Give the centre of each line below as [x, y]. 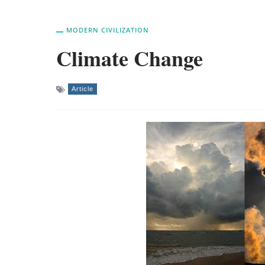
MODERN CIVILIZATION [107, 30]
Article [82, 89]
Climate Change [129, 58]
